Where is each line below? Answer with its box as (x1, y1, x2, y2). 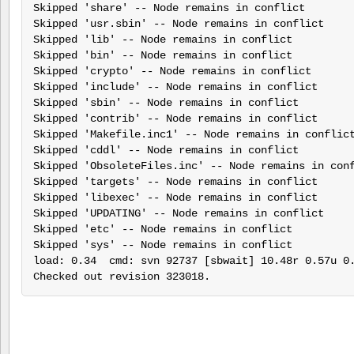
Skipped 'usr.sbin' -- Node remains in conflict (32, 17, 324, 30)
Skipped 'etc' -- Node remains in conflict (32, 222, 292, 235)
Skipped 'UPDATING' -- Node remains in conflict (32, 206, 324, 220)
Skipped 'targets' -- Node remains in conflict (32, 175, 318, 188)
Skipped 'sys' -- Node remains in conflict (32, 238, 292, 251)
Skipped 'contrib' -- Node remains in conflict (32, 111, 318, 125)
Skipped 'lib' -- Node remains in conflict (32, 32, 292, 46)
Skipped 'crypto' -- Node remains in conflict (32, 64, 311, 77)
